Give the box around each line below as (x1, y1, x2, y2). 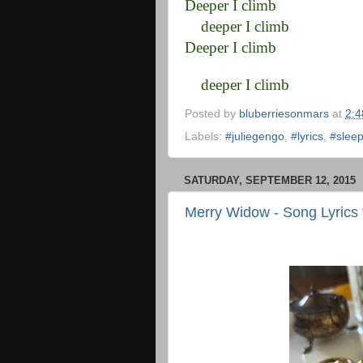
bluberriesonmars (239, 107, 329, 120)
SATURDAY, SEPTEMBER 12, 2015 (184, 173, 356, 186)
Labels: (185, 130, 225, 143)
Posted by (185, 107, 239, 120)
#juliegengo (225, 130, 284, 143)
